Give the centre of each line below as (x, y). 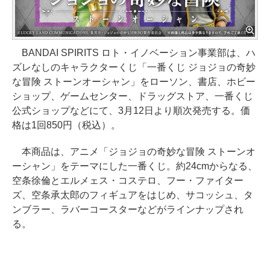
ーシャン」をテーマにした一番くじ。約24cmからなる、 (135, 166)
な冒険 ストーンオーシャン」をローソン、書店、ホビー (134, 82)
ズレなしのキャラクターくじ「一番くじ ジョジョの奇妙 (134, 67)
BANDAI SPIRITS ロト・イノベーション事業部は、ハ (134, 53)
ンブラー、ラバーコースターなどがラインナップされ (128, 209)
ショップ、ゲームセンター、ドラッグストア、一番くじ (133, 96)
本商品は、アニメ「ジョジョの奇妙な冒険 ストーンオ (134, 152)
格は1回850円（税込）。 (66, 125)
